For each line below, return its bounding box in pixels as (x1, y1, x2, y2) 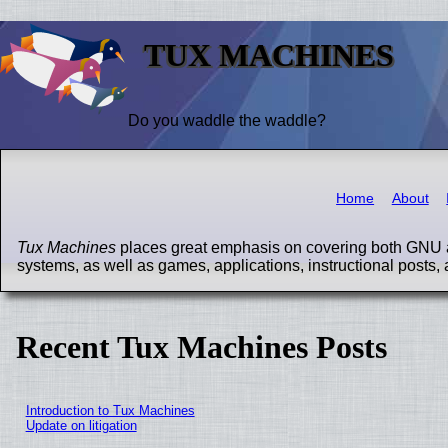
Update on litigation (25, 418, 137, 434)
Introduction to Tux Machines (25, 403, 195, 419)
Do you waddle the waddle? (128, 111, 326, 129)
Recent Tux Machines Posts (16, 328, 387, 365)
